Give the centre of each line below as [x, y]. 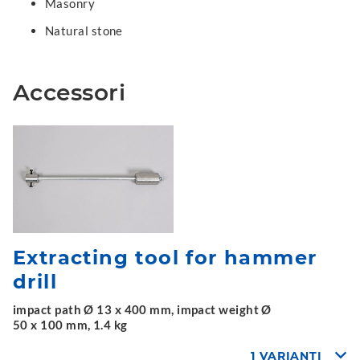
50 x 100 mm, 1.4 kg [70, 324]
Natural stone [84, 31]
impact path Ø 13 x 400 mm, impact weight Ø [142, 309]
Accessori [70, 92]
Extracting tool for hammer [165, 257]
